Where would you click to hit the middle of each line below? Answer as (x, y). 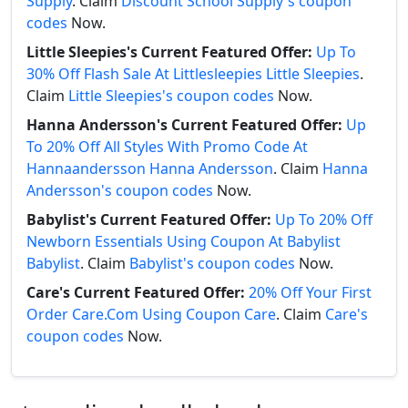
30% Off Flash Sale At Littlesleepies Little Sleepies (193, 74)
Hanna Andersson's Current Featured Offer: (184, 125)
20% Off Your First (310, 293)
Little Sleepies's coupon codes (171, 96)
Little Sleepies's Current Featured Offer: (169, 52)
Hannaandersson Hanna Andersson (150, 169)
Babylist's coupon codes (212, 264)
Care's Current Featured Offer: (136, 293)
